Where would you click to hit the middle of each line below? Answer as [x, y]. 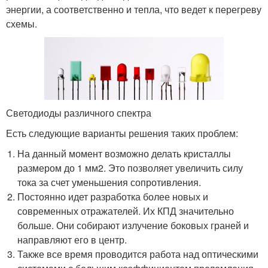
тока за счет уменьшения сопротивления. [109, 182]
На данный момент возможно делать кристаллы [124, 154]
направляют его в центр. [72, 240]
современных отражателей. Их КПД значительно [126, 211]
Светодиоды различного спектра [79, 113]
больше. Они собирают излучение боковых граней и [133, 226]
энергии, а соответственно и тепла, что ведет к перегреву [134, 9]
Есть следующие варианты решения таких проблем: [122, 133]
